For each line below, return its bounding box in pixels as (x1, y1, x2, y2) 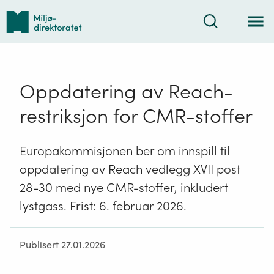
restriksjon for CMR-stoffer (20, 103, 253, 129)
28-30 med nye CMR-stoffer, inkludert (20, 179, 228, 196)
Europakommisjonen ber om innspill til (20, 143, 230, 159)
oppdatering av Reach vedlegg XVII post (20, 161, 240, 177)
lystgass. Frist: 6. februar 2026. (20, 198, 187, 214)
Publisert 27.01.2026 (20, 238, 105, 251)
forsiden (5, 35, 45, 49)
